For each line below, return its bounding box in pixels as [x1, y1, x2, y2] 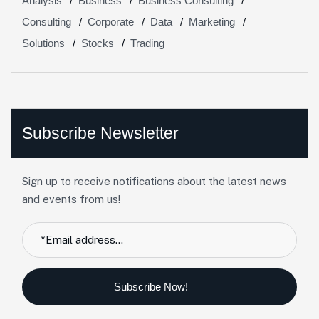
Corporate [88, 15, 134, 28]
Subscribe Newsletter [22, 123, 179, 142]
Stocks [81, 36, 114, 49]
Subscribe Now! [113, 280, 191, 293]
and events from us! [22, 192, 120, 205]
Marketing [189, 15, 235, 28]
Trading [130, 36, 164, 49]
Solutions [22, 36, 65, 49]
